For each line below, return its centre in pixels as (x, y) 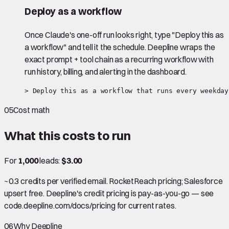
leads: (50, 161)
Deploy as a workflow (73, 11)
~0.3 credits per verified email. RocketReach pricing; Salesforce (113, 181)
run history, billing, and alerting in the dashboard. (106, 71)
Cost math (31, 110)
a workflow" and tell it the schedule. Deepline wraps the (120, 47)
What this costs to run (68, 135)
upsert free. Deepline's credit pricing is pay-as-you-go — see (109, 193)
